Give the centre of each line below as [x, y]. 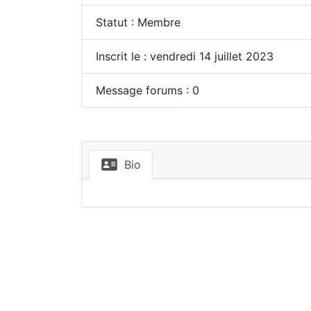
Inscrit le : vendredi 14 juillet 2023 [185, 56]
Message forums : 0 [148, 90]
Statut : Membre [138, 22]
